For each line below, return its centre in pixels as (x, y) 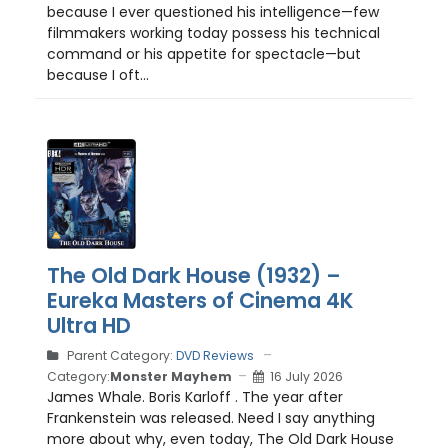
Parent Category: (120, 356)
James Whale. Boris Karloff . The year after (195, 397)
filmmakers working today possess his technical (213, 32)
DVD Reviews (215, 356)
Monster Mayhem (171, 376)
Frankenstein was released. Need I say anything (211, 418)
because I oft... (98, 74)
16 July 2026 (306, 376)
